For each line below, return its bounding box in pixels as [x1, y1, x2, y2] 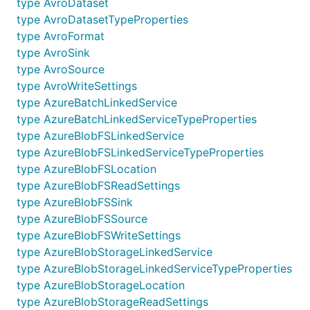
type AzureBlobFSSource [17, 212, 147, 226]
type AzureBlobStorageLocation [17, 278, 185, 292]
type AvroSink [17, 46, 90, 60]
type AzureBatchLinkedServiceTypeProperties [17, 112, 257, 126]
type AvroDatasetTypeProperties [17, 12, 188, 26]
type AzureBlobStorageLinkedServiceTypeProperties [17, 262, 292, 275]
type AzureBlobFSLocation [17, 162, 156, 176]
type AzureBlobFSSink [17, 195, 133, 209]
